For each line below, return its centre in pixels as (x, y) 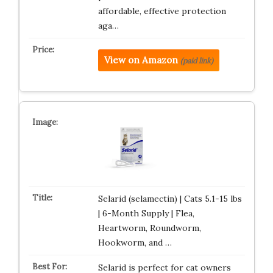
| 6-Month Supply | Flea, (146, 213)
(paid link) (197, 61)
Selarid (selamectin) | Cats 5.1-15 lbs (170, 199)
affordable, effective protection (162, 11)
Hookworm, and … (135, 243)
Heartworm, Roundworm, (149, 228)
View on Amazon (141, 60)
